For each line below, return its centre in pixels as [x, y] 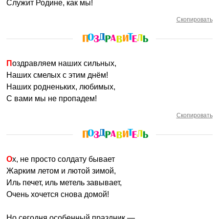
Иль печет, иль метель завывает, [64, 183]
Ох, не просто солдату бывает [64, 159]
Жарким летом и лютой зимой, [61, 171]
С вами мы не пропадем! [52, 99]
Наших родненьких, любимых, [61, 87]
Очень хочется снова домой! [58, 194]
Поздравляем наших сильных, [65, 63]
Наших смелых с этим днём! [57, 75]
